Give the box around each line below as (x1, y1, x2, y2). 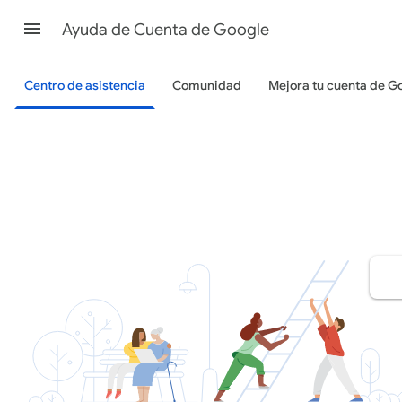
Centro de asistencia (24, 78, 145, 93)
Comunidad (172, 78, 241, 93)
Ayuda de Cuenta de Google (62, 20, 269, 39)
